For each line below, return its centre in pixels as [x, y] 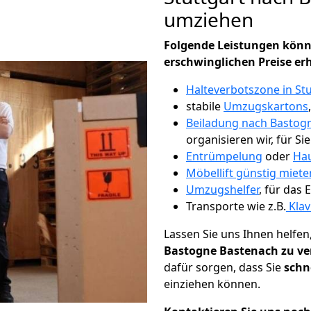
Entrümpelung [224, 156]
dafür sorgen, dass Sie [224, 267]
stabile [205, 106]
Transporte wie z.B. [236, 206]
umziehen [209, 19]
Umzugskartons [266, 106]
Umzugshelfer [222, 190]
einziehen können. [212, 284]
